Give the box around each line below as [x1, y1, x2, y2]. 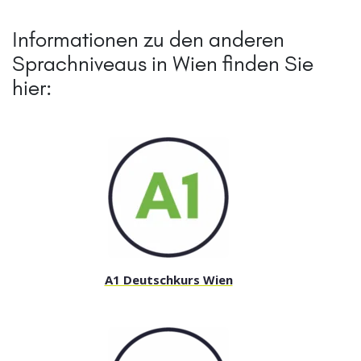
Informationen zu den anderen [12, 27, 284, 53]
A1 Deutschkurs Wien [104, 272, 233, 288]
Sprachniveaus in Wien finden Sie [12, 51, 313, 77]
